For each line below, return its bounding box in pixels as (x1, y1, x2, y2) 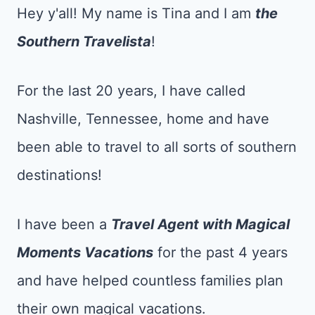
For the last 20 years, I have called (17, 82, 245, 99)
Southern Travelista (17, 33, 151, 50)
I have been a (17, 216, 111, 233)
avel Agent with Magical (125, 216, 290, 233)
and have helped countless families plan (17, 272, 283, 289)
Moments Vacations (17, 244, 153, 261)
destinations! (17, 167, 102, 184)
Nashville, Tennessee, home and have (17, 110, 269, 127)
